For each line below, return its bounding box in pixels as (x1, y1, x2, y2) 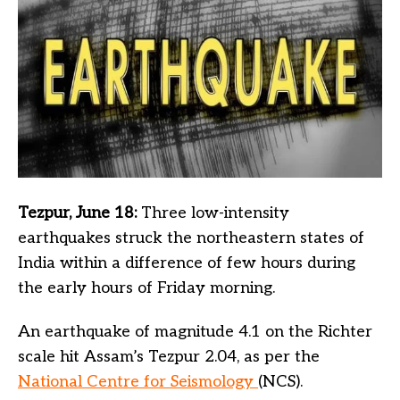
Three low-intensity (141, 203, 289, 222)
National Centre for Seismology (18, 371, 254, 391)
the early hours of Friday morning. (18, 278, 275, 297)
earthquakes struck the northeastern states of (18, 228, 364, 247)
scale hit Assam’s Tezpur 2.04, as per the (18, 346, 320, 366)
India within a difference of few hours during (18, 253, 355, 272)
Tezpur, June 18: (18, 203, 141, 222)
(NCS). (258, 371, 303, 391)
